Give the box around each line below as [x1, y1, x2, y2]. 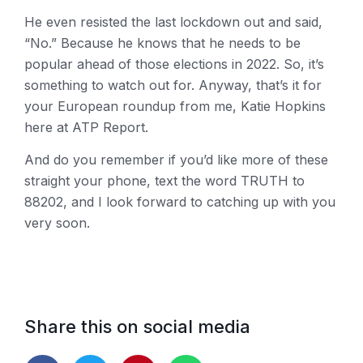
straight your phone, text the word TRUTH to [24, 173, 305, 190]
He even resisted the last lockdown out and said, [24, 14, 322, 31]
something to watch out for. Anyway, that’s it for [24, 77, 322, 94]
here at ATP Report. [24, 119, 148, 136]
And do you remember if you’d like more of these [24, 152, 328, 169]
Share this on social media [24, 316, 250, 338]
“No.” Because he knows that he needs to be [24, 35, 301, 52]
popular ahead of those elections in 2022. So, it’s [24, 56, 324, 73]
